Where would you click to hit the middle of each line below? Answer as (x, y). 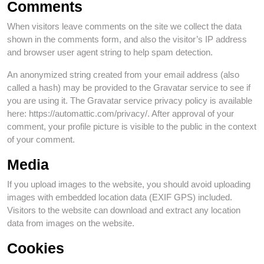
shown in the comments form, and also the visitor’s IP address (127, 39)
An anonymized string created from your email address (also (123, 75)
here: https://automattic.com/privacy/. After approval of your (121, 113)
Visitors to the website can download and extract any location (124, 210)
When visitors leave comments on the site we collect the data (124, 26)
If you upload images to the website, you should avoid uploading (129, 184)
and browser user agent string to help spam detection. (110, 52)
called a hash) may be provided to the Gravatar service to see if (129, 88)
